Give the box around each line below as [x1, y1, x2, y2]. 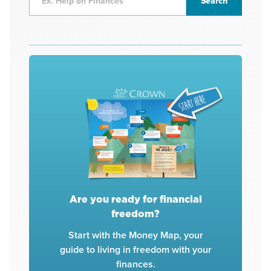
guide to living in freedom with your [59, 242, 212, 256]
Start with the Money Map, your [68, 227, 203, 242]
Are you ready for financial [69, 192, 202, 206]
